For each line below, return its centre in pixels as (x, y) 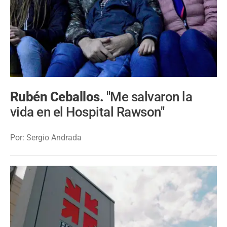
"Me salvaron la (149, 97)
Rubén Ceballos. (58, 97)
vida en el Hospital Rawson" (87, 112)
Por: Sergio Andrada (46, 138)
